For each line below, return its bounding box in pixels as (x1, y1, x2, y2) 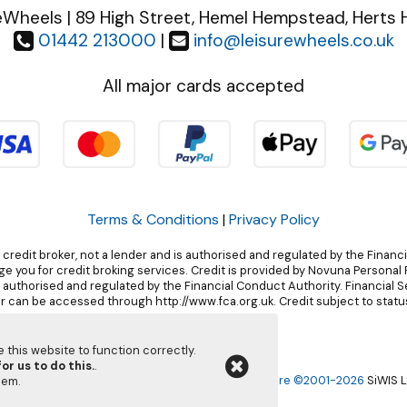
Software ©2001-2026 (237, 372, 367, 389)
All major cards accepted (103, 74, 304, 97)
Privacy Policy (229, 210, 320, 230)
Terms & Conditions (87, 210, 219, 230)
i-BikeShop (176, 372, 238, 389)
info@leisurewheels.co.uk (193, 29, 394, 52)
